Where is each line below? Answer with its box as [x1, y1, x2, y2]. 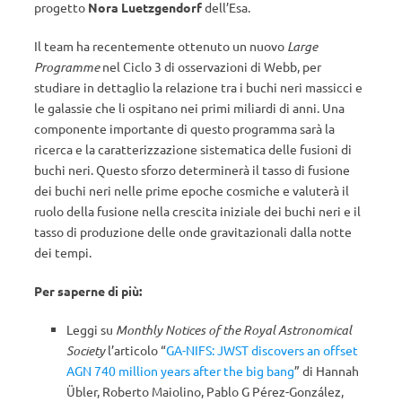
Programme [34, 58, 100, 75]
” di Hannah [294, 363, 359, 379]
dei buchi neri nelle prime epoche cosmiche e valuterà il [34, 182, 349, 198]
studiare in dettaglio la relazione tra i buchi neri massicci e [34, 79, 363, 95]
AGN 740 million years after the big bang [66, 363, 294, 379]
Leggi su [66, 321, 116, 337]
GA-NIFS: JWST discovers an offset [166, 342, 358, 358]
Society [66, 342, 105, 359]
